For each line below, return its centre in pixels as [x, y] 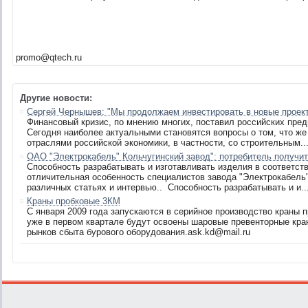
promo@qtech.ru [49, 57]
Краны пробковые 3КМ [74, 201]
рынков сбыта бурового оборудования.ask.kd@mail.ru [139, 232]
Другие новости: [56, 98]
